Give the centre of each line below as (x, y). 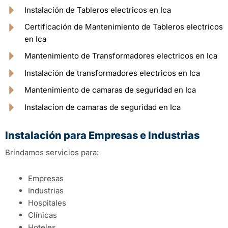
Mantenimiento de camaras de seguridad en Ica (110, 90)
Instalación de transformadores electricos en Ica (112, 73)
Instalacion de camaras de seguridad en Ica (102, 107)
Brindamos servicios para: (52, 153)
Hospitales (47, 203)
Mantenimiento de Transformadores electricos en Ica (121, 56)
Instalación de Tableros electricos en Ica (97, 10)
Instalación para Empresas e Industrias (102, 136)
